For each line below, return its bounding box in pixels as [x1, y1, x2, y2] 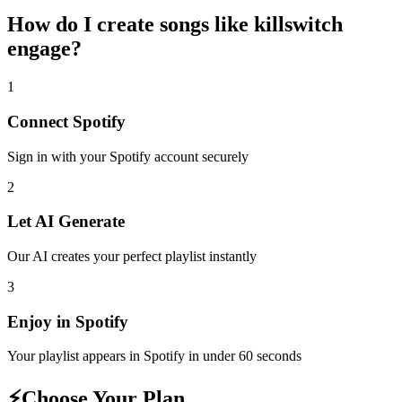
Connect [7, 111, 73, 131]
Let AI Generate [7, 212, 125, 232]
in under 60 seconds [185, 348, 301, 364]
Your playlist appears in [7, 348, 144, 364]
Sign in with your [7, 148, 109, 164]
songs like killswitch [160, 13, 343, 37]
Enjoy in [7, 311, 75, 331]
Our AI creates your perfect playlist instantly [7, 248, 257, 264]
